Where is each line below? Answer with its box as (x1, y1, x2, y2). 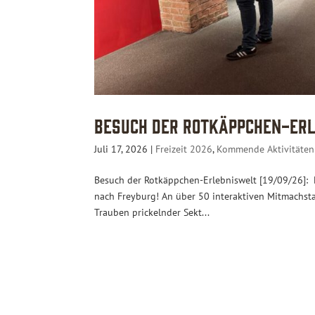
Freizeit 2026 (155, 143, 213, 156)
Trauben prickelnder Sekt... (94, 206, 210, 219)
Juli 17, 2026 (94, 143, 148, 156)
